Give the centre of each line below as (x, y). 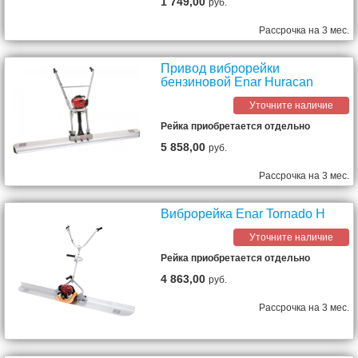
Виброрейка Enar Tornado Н (243, 213)
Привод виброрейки (221, 68)
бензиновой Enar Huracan (237, 82)
